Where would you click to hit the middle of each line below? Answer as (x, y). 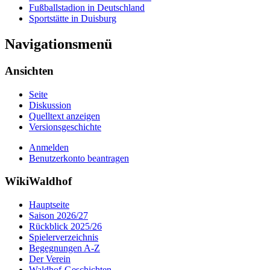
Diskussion (50, 105)
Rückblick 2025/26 (65, 226)
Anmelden (49, 147)
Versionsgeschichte (65, 127)
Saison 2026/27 (58, 215)
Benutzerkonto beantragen (79, 158)
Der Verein (50, 259)
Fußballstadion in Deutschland (87, 8)
